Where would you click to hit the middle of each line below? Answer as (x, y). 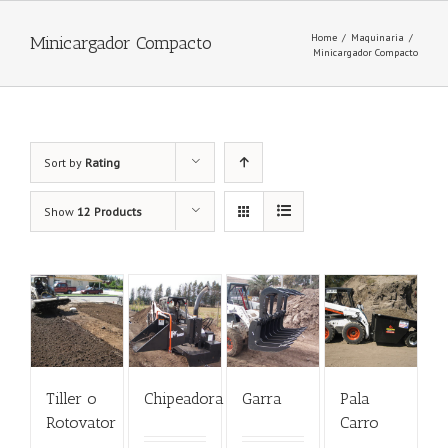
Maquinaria (377, 37)
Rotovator (81, 423)
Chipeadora (183, 399)
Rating (102, 162)
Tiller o (71, 399)
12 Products (109, 211)
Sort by (64, 162)
